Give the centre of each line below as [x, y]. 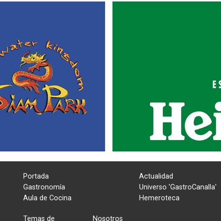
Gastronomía [44, 187]
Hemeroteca [159, 198]
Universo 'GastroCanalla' [178, 187]
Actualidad [156, 176]
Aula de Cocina [47, 198]
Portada [36, 176]
